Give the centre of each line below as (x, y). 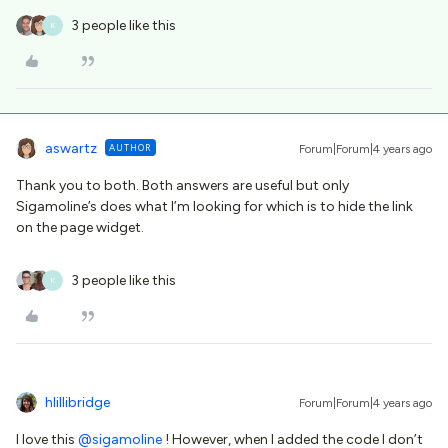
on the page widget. (81, 227)
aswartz (71, 148)
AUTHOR (130, 147)
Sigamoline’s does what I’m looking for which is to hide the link (214, 206)
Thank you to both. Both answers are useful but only (182, 185)
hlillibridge (77, 402)
